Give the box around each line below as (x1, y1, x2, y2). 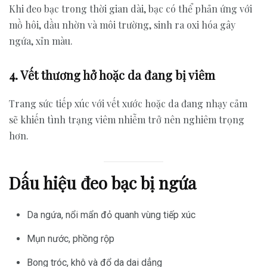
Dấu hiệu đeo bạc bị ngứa (9, 172, 196, 194)
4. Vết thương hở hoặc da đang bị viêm (9, 67, 215, 83)
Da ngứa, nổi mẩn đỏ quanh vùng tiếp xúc (27, 209, 195, 221)
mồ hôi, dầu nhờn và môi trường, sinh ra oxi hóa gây (9, 18, 235, 31)
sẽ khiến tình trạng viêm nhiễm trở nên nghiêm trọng (9, 113, 244, 126)
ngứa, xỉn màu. (9, 35, 73, 47)
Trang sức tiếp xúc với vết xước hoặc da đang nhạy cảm (9, 97, 247, 110)
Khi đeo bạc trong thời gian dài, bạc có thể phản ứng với (9, 2, 252, 15)
